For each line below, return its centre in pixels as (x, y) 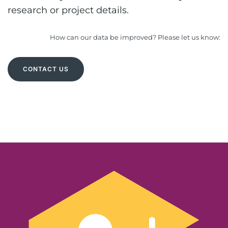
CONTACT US (46, 69)
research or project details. (68, 10)
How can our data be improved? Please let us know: (135, 37)
